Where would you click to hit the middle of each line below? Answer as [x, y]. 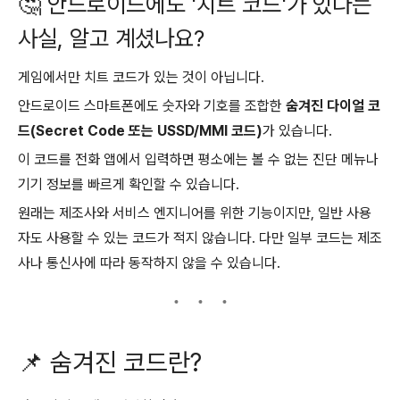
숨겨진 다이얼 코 [333, 106]
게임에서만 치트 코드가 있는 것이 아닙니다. [141, 78]
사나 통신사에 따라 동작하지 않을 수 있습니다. [149, 263]
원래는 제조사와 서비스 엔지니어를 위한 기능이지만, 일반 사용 [195, 213]
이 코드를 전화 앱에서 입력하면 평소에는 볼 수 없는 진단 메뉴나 [198, 160]
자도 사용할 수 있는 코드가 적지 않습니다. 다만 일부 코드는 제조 [200, 238]
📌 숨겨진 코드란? [110, 362]
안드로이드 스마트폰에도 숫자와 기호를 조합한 [152, 106]
